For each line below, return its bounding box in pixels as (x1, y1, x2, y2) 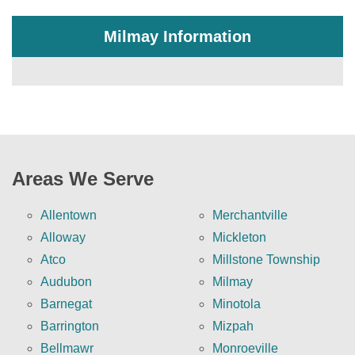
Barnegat (40, 297, 92, 311)
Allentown (40, 208, 97, 223)
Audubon (40, 275, 92, 289)
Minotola (212, 297, 261, 311)
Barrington (40, 319, 99, 334)
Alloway (40, 231, 86, 245)
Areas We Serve (12, 168, 154, 190)
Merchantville (212, 208, 288, 223)
